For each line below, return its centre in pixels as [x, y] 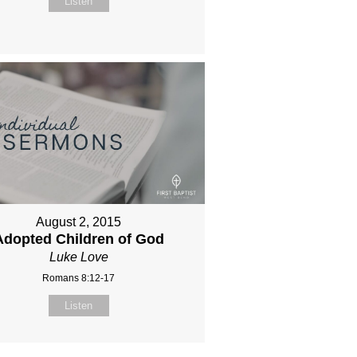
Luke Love [78, 257]
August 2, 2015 [79, 222]
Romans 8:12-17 [79, 278]
